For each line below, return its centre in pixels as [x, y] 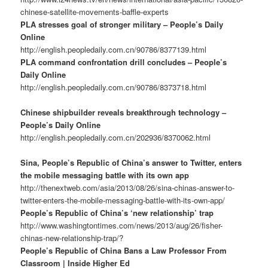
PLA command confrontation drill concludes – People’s [124, 62]
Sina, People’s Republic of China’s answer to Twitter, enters [131, 163]
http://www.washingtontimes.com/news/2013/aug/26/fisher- [122, 226]
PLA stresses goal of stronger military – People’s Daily [122, 25]
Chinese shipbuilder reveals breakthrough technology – [124, 112]
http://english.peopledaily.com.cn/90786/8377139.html [114, 50]
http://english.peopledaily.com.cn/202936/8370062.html [116, 138]
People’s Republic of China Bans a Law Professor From [124, 251]
